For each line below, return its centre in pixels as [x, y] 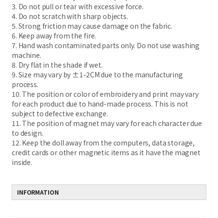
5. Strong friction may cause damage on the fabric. [92, 26]
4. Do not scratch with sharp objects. [70, 16]
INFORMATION [38, 192]
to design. [27, 133]
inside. [22, 162]
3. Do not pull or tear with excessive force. [78, 6]
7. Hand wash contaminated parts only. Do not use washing [106, 45]
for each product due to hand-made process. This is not [100, 104]
